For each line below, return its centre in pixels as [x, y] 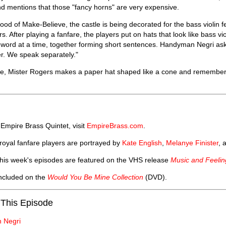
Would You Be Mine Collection [95, 177]
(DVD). [155, 177]
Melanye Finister [192, 143]
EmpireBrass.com [115, 125]
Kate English [142, 143]
